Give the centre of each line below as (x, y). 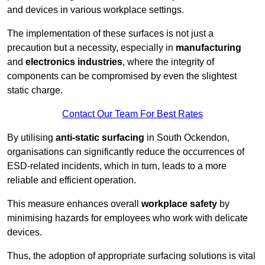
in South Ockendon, (187, 138)
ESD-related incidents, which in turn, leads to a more (117, 166)
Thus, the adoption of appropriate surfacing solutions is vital (131, 256)
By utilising (31, 138)
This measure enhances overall (74, 204)
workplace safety (179, 204)
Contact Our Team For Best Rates (132, 114)
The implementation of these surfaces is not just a (110, 34)
